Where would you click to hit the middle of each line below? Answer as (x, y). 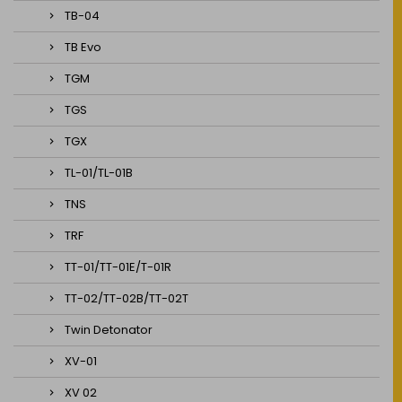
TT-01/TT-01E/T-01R (118, 267)
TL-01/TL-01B (99, 173)
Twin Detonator (109, 330)
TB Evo (83, 47)
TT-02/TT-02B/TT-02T (127, 298)
